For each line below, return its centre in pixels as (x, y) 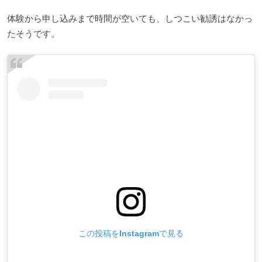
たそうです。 (33, 34)
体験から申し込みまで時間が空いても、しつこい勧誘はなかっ (130, 19)
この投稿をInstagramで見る (131, 234)
